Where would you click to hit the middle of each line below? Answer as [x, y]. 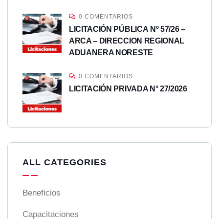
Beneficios [42, 193]
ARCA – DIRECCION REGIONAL [127, 41]
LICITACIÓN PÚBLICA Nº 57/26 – [127, 29]
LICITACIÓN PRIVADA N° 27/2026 [128, 89]
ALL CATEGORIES [65, 163]
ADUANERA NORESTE [111, 53]
